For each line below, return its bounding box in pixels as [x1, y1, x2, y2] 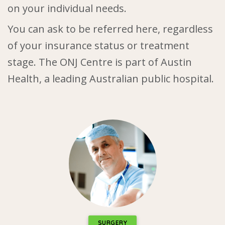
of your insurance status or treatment [8, 38, 189, 52]
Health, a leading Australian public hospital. [8, 71, 214, 85]
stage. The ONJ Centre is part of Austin [8, 55, 192, 69]
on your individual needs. [8, 1, 127, 15]
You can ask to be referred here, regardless [8, 22, 213, 36]
